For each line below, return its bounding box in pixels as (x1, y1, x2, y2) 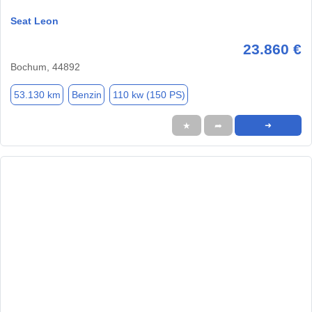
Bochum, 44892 (10, 61, 80, 73)
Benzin (71, 88, 102, 100)
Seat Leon (10, 15, 58, 27)
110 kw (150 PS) (112, 88, 185, 100)
